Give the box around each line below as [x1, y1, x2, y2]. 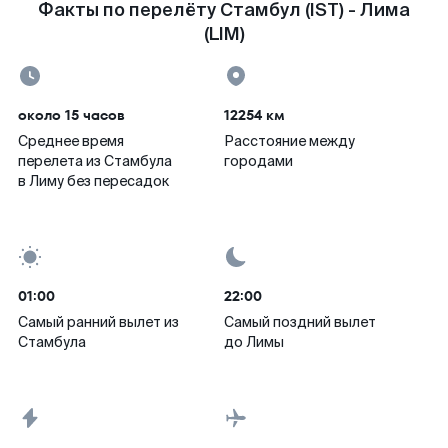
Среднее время [18, 132, 124, 150]
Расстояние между [224, 132, 355, 150]
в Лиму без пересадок [18, 172, 169, 190]
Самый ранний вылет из [18, 313, 179, 331]
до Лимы [224, 333, 284, 351]
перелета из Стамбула [18, 152, 172, 170]
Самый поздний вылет [224, 313, 376, 331]
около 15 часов [18, 105, 125, 125]
